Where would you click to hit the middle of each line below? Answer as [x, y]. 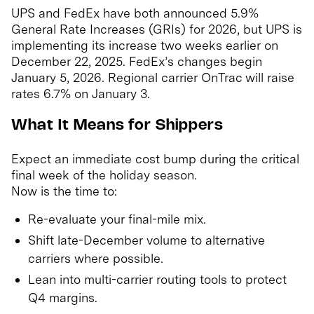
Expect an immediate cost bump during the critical [155, 159]
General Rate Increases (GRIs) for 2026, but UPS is [157, 29]
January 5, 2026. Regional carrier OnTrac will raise [153, 78]
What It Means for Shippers [117, 126]
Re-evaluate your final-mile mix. [117, 219]
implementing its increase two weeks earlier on [145, 46]
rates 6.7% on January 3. [81, 94]
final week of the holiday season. [104, 175]
